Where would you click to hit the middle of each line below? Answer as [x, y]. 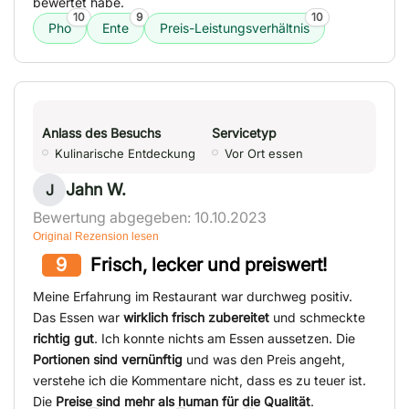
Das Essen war [78, 318]
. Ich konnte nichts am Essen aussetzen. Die [225, 339]
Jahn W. [96, 190]
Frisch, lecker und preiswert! [208, 265]
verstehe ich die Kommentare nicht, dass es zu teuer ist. [199, 381]
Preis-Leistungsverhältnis [235, 28]
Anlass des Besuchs [101, 133]
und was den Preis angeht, [264, 360]
